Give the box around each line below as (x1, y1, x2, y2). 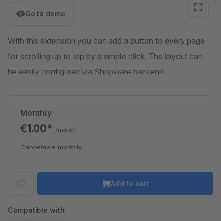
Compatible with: (8, 206, 67, 214)
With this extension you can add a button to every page (8, 36, 205, 46)
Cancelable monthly (20, 143, 82, 151)
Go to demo (25, 9, 65, 18)
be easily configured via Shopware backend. (8, 67, 166, 76)
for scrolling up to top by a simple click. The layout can (8, 51, 203, 61)
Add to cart (110, 179, 149, 187)
